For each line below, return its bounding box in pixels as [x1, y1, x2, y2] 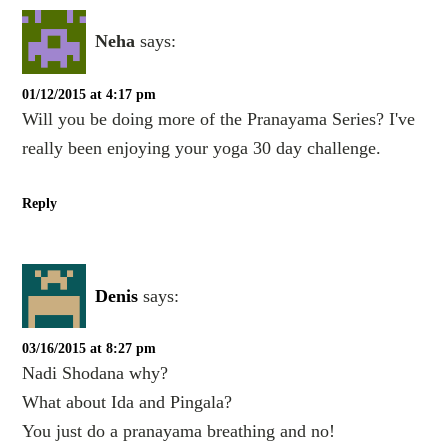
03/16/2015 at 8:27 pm [22, 341, 157, 357]
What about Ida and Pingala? [22, 392, 233, 413]
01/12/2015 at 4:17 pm [22, 87, 157, 102]
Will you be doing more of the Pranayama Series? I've [22, 109, 416, 129]
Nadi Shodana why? [22, 363, 169, 384]
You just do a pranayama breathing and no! [22, 421, 336, 442]
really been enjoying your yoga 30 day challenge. [22, 138, 382, 158]
